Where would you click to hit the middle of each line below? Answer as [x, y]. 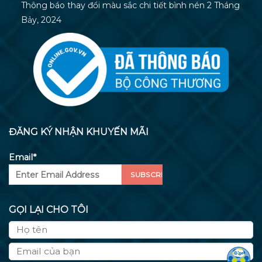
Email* [23, 158]
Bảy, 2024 [41, 20]
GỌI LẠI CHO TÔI [49, 209]
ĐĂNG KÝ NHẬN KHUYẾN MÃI [79, 132]
